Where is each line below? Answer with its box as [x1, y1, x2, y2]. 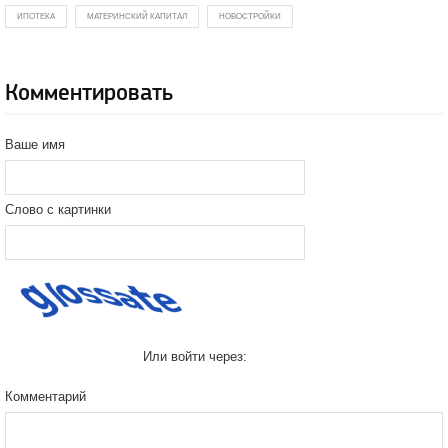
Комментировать [5, 79, 173, 107]
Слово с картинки [5, 202, 111, 217]
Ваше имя [5, 137, 65, 152]
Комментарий [5, 389, 86, 404]
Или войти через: [143, 349, 247, 364]
